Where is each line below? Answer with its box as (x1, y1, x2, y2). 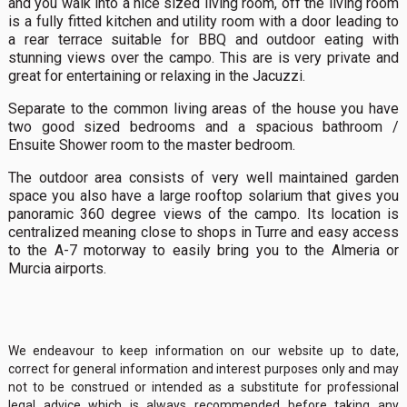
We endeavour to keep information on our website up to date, (7, 342, 400, 358)
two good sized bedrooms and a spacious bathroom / (7, 117, 400, 135)
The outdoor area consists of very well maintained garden (7, 168, 400, 186)
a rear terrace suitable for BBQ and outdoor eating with (7, 30, 400, 48)
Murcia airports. (7, 259, 106, 277)
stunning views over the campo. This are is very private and (7, 48, 400, 66)
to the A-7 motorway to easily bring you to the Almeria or (7, 241, 400, 259)
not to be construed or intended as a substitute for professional (7, 379, 400, 394)
